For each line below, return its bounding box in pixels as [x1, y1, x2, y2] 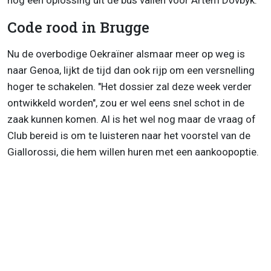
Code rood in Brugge [7, 18, 149, 38]
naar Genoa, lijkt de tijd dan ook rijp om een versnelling [7, 64, 255, 77]
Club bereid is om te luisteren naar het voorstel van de [7, 129, 250, 142]
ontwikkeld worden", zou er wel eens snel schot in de [7, 97, 244, 109]
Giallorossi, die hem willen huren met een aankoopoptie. [7, 146, 259, 158]
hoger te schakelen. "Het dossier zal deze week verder [7, 80, 252, 93]
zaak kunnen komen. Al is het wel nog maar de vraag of [7, 113, 256, 126]
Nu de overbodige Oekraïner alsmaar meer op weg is [7, 48, 245, 60]
